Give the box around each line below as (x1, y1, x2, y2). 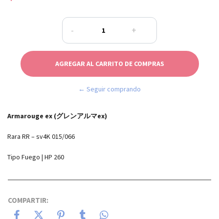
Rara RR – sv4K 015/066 (7, 131, 75, 141)
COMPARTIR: (8, 195, 48, 205)
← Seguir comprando (78, 84, 141, 93)
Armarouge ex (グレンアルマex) (7, 111, 107, 120)
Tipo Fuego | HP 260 (7, 152, 64, 161)
